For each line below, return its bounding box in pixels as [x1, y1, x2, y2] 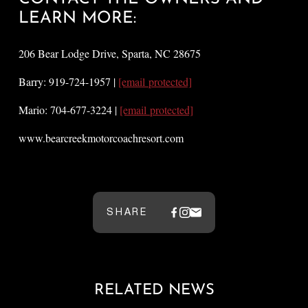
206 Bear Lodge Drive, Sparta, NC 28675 [19, 45, 201, 60]
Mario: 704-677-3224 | [19, 102, 120, 117]
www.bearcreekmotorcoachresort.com [19, 130, 184, 145]
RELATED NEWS [93, 282, 214, 298]
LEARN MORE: [19, 10, 137, 27]
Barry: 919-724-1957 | [19, 74, 119, 89]
